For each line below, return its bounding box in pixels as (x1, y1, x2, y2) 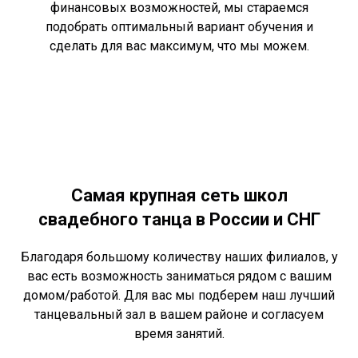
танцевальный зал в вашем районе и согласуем (34, 307, 324, 323)
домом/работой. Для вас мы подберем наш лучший (23, 288, 335, 304)
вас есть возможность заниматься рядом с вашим (26, 268, 332, 284)
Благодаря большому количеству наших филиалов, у (20, 249, 338, 265)
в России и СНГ (195, 209, 320, 230)
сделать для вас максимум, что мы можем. (49, 38, 309, 54)
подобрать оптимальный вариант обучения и (45, 19, 313, 35)
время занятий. (133, 326, 225, 342)
